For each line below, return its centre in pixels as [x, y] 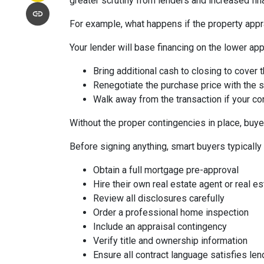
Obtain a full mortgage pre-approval [166, 170]
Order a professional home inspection [171, 212]
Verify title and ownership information [170, 241]
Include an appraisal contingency [160, 227]
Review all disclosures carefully [159, 198]
